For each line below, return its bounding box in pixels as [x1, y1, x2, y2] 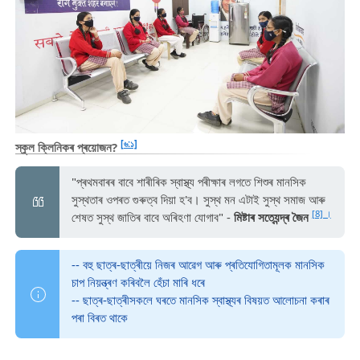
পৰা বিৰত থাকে [71, 309, 128, 326]
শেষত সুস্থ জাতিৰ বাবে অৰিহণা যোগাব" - [71, 208, 234, 225]
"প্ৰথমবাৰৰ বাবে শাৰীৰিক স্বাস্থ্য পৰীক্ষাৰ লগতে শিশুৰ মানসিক [71, 173, 306, 190]
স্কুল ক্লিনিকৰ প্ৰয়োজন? [14, 139, 121, 156]
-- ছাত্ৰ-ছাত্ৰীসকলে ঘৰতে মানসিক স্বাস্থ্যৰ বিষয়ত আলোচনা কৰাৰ [71, 292, 329, 309]
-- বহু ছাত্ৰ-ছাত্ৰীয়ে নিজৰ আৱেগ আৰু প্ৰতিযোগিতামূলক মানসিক [71, 256, 325, 273]
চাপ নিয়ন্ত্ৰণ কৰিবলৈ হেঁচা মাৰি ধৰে [71, 274, 205, 291]
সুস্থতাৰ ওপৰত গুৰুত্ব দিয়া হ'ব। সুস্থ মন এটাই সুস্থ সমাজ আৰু [71, 190, 325, 207]
